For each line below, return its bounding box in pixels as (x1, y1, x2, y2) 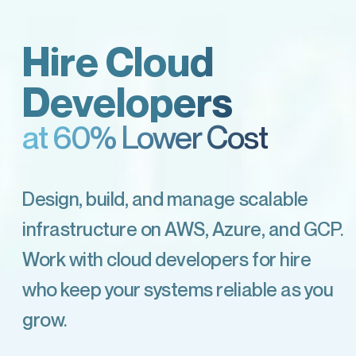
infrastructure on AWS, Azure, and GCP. (22, 217, 344, 240)
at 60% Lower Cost (22, 117, 268, 156)
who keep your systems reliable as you (22, 277, 334, 300)
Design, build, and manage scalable (22, 187, 308, 210)
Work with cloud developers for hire (22, 247, 311, 270)
